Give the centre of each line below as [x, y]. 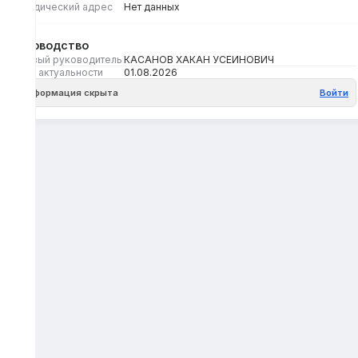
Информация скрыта [70, 92]
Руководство [51, 46]
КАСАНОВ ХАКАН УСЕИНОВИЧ [199, 60]
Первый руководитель [68, 60]
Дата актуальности [58, 73]
